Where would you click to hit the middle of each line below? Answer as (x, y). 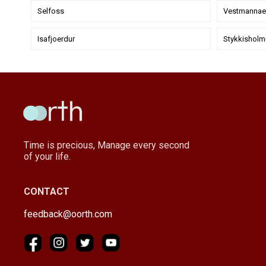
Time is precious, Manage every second (107, 145)
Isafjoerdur (56, 39)
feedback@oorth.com (68, 214)
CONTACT (47, 191)
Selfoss (51, 11)
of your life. (47, 156)
